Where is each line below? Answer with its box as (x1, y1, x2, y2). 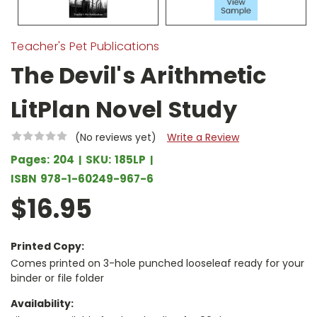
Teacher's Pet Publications (11, 38, 160, 55)
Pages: (11, 152, 50, 168)
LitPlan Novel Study (11, 93, 237, 126)
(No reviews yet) (74, 130, 156, 145)
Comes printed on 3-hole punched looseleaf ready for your (11, 255, 304, 270)
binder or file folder (11, 270, 104, 285)
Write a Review (166, 130, 239, 145)
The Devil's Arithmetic (11, 59, 267, 92)
